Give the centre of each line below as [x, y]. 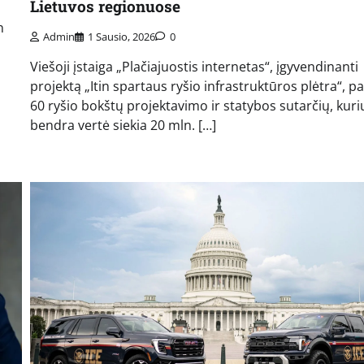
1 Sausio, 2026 [121, 36]
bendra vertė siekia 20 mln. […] [123, 125]
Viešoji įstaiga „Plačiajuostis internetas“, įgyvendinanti [194, 66]
